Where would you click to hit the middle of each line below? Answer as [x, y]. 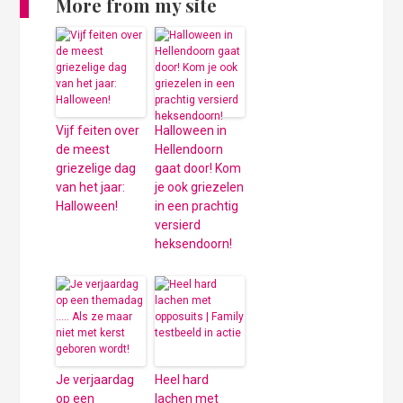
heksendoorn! [194, 244]
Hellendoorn [189, 150]
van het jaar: [91, 188]
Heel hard [182, 380]
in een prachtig [197, 206]
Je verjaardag [95, 380]
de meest [83, 150]
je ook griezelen [200, 188]
